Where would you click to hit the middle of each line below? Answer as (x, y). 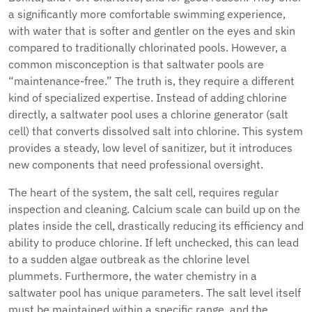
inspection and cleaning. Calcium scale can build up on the (154, 209)
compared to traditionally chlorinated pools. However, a (148, 47)
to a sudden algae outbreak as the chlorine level (129, 259)
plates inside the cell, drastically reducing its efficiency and (156, 226)
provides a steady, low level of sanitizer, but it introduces (150, 148)
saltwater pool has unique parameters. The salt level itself (155, 292)
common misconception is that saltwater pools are (136, 64)
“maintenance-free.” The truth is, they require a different (151, 81)
